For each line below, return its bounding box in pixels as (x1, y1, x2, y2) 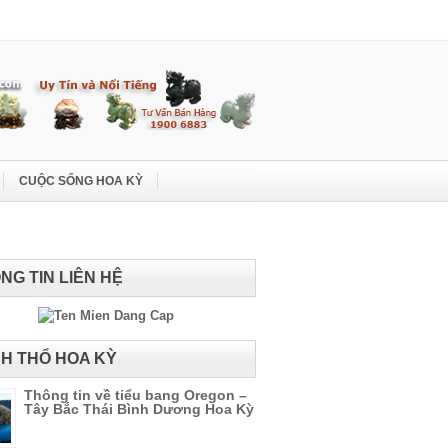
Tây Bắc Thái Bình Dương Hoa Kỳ (24, 401, 254, 417)
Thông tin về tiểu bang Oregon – (24, 387, 247, 403)
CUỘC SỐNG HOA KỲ (19, 174, 143, 188)
